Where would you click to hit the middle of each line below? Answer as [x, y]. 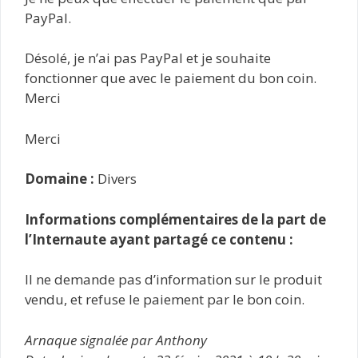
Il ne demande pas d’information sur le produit [173, 279]
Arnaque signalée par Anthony [116, 340]
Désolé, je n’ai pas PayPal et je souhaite [148, 58]
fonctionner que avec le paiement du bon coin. [171, 78]
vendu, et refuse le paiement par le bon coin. [165, 299]
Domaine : [60, 179]
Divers [115, 179]
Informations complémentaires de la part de [175, 219]
